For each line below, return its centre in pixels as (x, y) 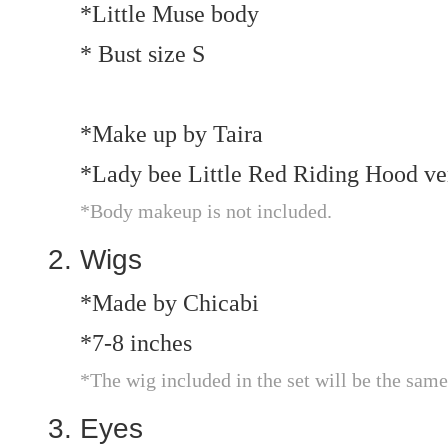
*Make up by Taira (171, 134)
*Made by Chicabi (169, 303)
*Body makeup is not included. (206, 211)
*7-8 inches (136, 343)
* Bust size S (142, 54)
